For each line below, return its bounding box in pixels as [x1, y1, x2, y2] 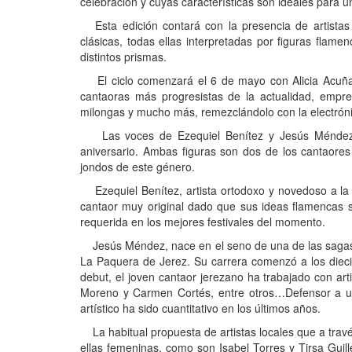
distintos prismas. [80, 48, 167, 64]
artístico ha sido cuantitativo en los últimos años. [80, 299, 321, 316]
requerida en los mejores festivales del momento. [80, 213, 325, 229]
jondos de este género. [80, 158, 195, 174]
